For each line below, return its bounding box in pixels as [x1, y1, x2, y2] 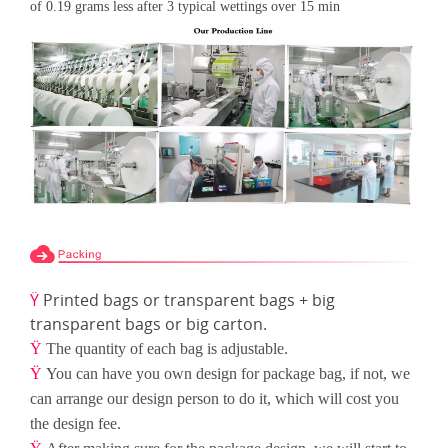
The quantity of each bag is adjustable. [46, 340, 292, 358]
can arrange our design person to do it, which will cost [30, 390, 371, 408]
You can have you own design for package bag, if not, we [46, 365, 410, 383]
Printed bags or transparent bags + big [43, 289, 335, 312]
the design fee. [30, 415, 125, 433]
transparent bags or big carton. [30, 313, 271, 336]
